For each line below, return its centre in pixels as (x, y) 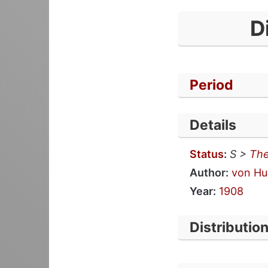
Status (207, 154)
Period (211, 85)
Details (213, 125)
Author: (209, 173)
